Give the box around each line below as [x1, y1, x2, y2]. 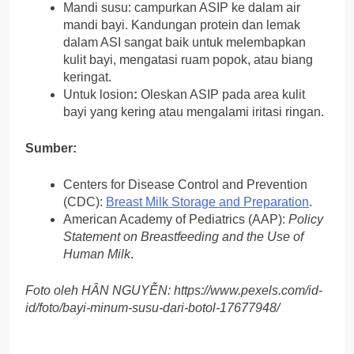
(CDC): [63, 195, 106, 209]
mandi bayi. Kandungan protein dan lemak [63, 18, 300, 32]
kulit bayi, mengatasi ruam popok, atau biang [63, 53, 313, 67]
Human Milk [63, 247, 130, 262]
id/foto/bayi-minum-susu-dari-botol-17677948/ [25, 301, 280, 315]
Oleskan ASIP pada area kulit [137, 88, 305, 102]
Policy [288, 213, 323, 227]
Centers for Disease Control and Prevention [63, 178, 307, 192]
